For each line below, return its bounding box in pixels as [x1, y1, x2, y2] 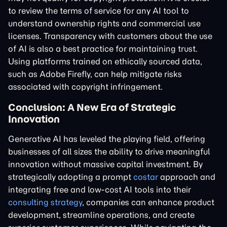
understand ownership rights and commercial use [8, 18, 201, 28]
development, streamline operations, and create [8, 210, 195, 220]
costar [133, 172, 158, 182]
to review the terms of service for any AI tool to [8, 6, 189, 16]
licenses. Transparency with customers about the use [8, 31, 212, 41]
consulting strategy [8, 197, 82, 207]
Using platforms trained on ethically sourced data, [8, 56, 202, 66]
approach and [158, 172, 215, 182]
